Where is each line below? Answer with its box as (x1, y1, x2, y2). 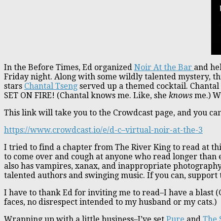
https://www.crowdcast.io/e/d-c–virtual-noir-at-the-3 (4, 125, 203, 135)
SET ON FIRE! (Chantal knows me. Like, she (4, 90, 167, 100)
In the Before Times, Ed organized (4, 62, 134, 72)
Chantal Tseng (24, 81, 77, 91)
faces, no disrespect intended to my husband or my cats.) (4, 197, 217, 207)
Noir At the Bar (134, 62, 194, 72)
